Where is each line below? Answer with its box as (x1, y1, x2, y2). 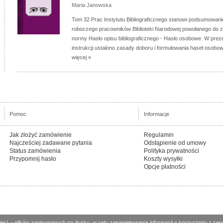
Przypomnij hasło (9, 155, 56, 162)
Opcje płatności (144, 163, 186, 170)
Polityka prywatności (144, 147, 199, 154)
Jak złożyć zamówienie (9, 131, 72, 138)
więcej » (72, 54, 91, 60)
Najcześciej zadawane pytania (9, 139, 92, 146)
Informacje (144, 111, 169, 117)
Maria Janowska (72, 2, 111, 8)
